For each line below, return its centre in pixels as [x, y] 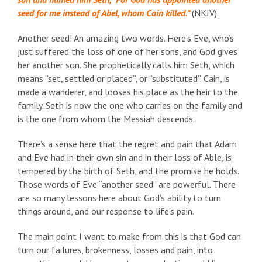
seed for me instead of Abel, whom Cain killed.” [104, 13]
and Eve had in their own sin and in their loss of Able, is [125, 158]
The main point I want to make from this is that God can [129, 237]
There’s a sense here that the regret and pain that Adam [127, 144]
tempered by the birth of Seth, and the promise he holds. [128, 171]
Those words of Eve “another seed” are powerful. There [127, 185]
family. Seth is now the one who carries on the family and [130, 106]
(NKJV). [205, 13]
